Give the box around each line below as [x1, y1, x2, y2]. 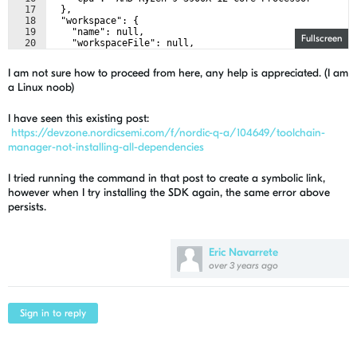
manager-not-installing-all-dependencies [8, 140, 204, 154]
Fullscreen [301, 33, 342, 44]
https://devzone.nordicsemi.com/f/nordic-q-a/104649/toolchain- [11, 126, 325, 139]
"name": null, [49, 26, 144, 37]
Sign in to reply [20, 308, 86, 319]
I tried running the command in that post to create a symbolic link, [8, 171, 325, 185]
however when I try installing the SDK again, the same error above [8, 186, 330, 199]
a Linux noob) [8, 80, 74, 94]
